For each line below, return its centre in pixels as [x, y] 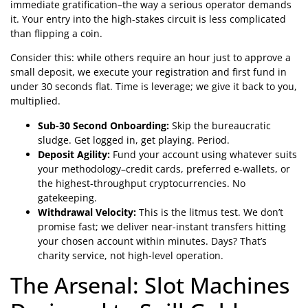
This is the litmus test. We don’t [210, 212]
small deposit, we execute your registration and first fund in [148, 72]
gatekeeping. [67, 197]
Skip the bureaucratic [220, 125]
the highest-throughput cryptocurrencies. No [142, 183]
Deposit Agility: [74, 154]
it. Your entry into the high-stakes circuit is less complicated [148, 19]
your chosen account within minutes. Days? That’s [152, 241]
